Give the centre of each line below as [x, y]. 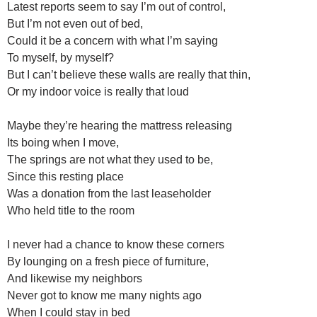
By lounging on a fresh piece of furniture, [108, 262]
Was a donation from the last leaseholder [109, 194]
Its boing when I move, [63, 143]
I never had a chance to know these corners [116, 245]
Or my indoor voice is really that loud [98, 92]
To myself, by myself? [60, 58]
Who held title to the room [71, 211]
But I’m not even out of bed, [75, 24]
